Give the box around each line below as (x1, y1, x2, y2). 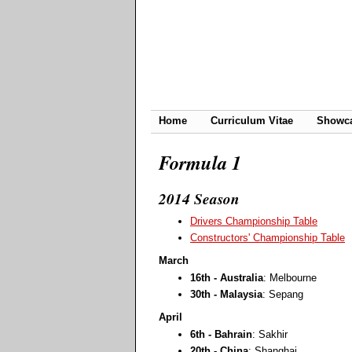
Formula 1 (159, 149, 241, 176)
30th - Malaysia (190, 288, 262, 301)
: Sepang (262, 288, 303, 301)
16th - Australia (190, 271, 263, 284)
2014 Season (159, 188, 240, 209)
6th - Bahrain (190, 328, 252, 340)
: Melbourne (263, 271, 317, 284)
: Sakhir (252, 328, 288, 340)
